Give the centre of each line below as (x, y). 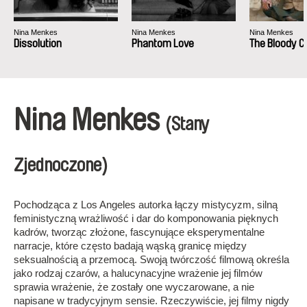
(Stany (187, 124)
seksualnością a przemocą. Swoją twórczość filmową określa (151, 259)
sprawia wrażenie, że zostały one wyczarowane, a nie (134, 287)
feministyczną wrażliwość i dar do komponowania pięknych (146, 218)
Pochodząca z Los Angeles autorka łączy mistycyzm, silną (146, 205)
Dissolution (38, 44)
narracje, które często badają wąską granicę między (130, 246)
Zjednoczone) (61, 165)
